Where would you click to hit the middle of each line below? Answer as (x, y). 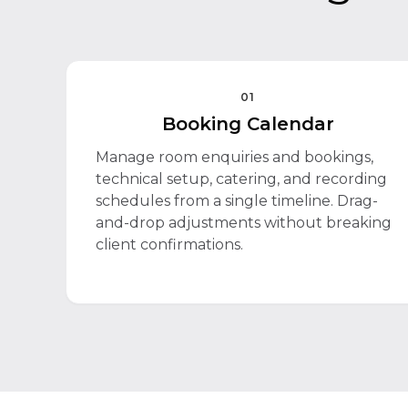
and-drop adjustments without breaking (244, 223)
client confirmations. (169, 245)
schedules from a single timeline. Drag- (237, 201)
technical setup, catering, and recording (241, 179)
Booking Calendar (248, 124)
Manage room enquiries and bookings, (235, 157)
